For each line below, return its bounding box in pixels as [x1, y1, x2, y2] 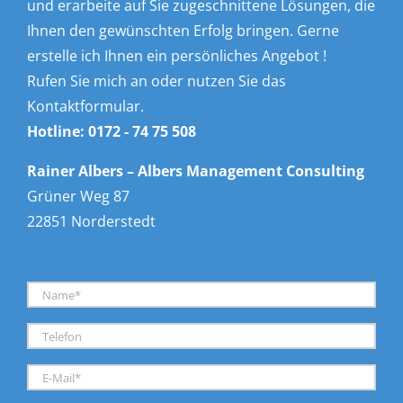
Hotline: [27, 121, 88, 141]
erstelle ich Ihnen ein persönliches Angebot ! [27, 45, 327, 66]
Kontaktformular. [27, 95, 144, 116]
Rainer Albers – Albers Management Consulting [27, 160, 364, 181]
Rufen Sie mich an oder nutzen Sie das [27, 70, 286, 91]
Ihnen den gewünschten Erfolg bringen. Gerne [27, 20, 339, 40]
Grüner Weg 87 [27, 185, 130, 206]
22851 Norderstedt [27, 210, 156, 231]
